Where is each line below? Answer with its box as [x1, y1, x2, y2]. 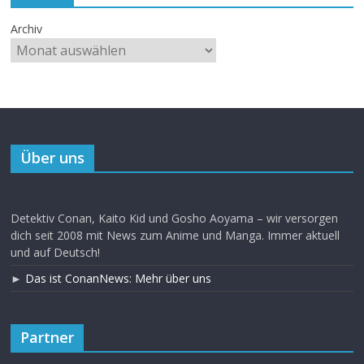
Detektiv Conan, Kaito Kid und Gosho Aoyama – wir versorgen [11, 210, 339, 226]
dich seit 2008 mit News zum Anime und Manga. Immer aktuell [11, 227, 340, 243]
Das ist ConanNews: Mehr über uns [25, 270, 212, 286]
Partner [20, 327, 75, 347]
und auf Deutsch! [11, 244, 101, 260]
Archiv [11, 20, 43, 37]
